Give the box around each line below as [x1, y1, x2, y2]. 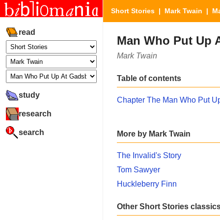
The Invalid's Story [117, 151, 181, 160]
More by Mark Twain [117, 129, 191, 138]
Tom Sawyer [117, 165, 160, 174]
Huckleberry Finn [117, 179, 177, 188]
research [19, 109, 52, 118]
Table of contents [117, 74, 181, 82]
